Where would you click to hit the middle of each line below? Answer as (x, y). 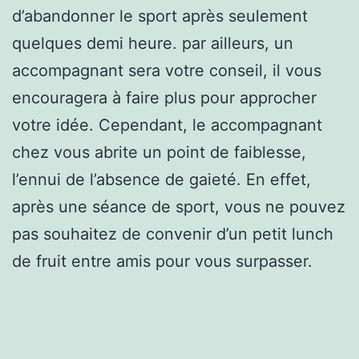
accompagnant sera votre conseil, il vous (167, 70)
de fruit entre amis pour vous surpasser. (162, 261)
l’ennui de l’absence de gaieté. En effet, (161, 179)
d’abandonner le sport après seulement (160, 16)
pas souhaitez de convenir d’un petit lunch (173, 234)
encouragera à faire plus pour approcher (164, 97)
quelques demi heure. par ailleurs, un (153, 43)
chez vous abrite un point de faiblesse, (159, 152)
